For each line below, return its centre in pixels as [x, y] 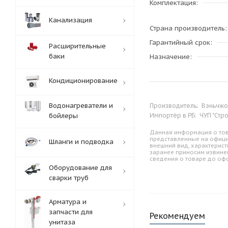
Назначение [170, 57]
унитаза [62, 222]
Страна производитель [187, 28]
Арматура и [68, 202]
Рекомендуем [177, 216]
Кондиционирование [83, 81]
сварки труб [69, 178]
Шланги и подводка [81, 142]
